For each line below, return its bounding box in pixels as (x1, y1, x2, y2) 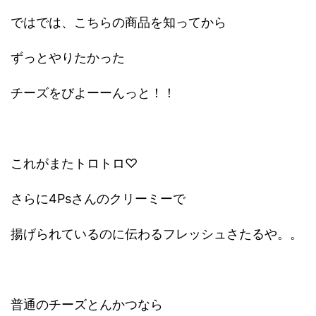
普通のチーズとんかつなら (11, 297, 163, 312)
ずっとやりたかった (11, 50, 125, 66)
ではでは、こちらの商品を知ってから (11, 15, 226, 30)
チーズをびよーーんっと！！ (11, 85, 176, 101)
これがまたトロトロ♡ (11, 156, 138, 171)
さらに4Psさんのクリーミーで (11, 191, 186, 207)
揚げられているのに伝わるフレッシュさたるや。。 (11, 226, 303, 242)
